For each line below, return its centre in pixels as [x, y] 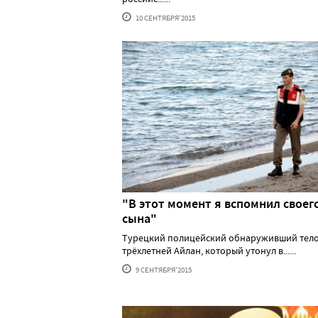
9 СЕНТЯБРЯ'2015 [163, 269]
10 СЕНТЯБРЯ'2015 [165, 17]
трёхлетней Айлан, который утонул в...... [209, 250]
